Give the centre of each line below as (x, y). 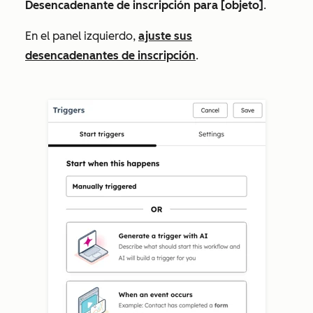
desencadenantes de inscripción (110, 55)
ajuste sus (165, 36)
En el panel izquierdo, (82, 36)
